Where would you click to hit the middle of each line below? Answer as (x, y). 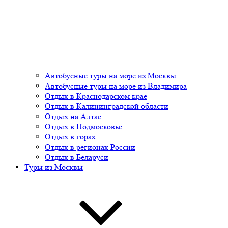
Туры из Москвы (54, 167)
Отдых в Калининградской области (107, 106)
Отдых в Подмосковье (83, 126)
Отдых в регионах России (90, 147)
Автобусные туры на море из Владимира (116, 85)
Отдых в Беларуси (77, 157)
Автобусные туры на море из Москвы (110, 75)
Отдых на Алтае (73, 116)
